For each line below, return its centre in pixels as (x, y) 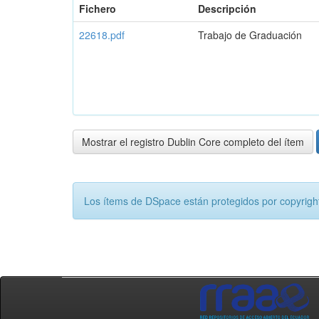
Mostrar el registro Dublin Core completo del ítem (193, 142)
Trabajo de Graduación (250, 35)
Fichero (98, 9)
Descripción (227, 9)
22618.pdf (102, 35)
